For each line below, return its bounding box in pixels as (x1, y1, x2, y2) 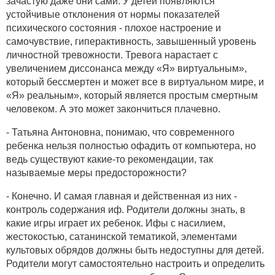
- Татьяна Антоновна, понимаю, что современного (6, 126, 234, 137)
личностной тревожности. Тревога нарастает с (6, 49, 218, 60)
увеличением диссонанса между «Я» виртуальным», (6, 63, 247, 74)
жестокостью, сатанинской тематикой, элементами (6, 231, 237, 242)
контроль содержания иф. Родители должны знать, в (6, 204, 246, 215)
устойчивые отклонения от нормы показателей (6, 9, 220, 20)
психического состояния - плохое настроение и (6, 22, 221, 33)
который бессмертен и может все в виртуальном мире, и (6, 76, 264, 87)
